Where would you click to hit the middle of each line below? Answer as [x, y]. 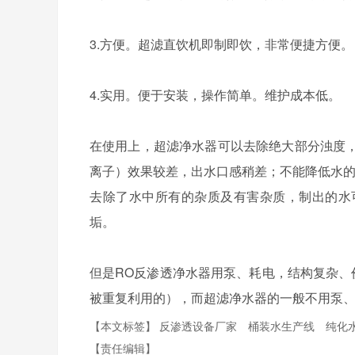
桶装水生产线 [283, 325]
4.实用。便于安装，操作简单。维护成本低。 [215, 94]
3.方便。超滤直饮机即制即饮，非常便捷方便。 [221, 44]
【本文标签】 [124, 325]
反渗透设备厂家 [200, 325]
